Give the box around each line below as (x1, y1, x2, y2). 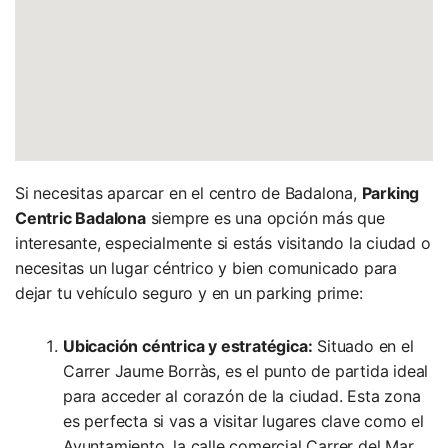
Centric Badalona (15, 208, 146, 229)
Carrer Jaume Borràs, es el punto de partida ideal (63, 361, 429, 382)
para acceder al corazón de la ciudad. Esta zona (63, 386, 421, 407)
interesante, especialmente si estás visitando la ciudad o (15, 233, 431, 254)
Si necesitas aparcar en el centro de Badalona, (15, 183, 362, 204)
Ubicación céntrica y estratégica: (63, 336, 313, 357)
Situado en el (312, 336, 414, 357)
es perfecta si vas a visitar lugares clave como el (63, 411, 424, 432)
